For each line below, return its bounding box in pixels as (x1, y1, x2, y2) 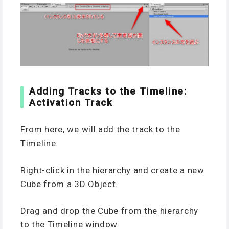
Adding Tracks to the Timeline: (29, 85, 187, 97)
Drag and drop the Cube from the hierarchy (20, 205, 198, 216)
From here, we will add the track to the (20, 124, 180, 135)
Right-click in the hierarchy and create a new (20, 165, 204, 175)
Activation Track (29, 96, 113, 108)
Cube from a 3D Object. (20, 178, 118, 189)
